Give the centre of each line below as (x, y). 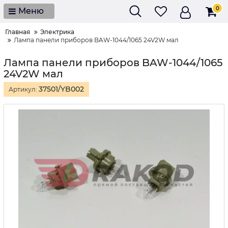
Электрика (57, 32)
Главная (18, 32)
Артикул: (24, 89)
